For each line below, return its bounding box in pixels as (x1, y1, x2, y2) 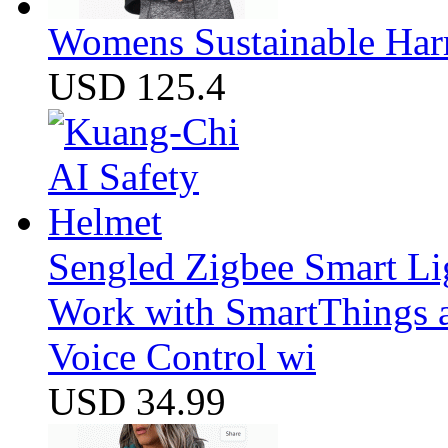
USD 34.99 (48, 380, 226, 424)
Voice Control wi (48, 335, 316, 379)
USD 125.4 (48, 65, 226, 109)
